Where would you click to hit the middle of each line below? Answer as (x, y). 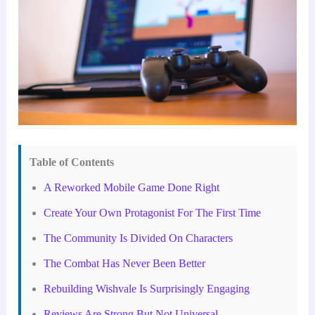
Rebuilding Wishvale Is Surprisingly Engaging (147, 288)
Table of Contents (72, 162)
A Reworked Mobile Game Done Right (132, 187)
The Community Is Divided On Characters (139, 238)
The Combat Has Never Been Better (125, 263)
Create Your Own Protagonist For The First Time (153, 212)
